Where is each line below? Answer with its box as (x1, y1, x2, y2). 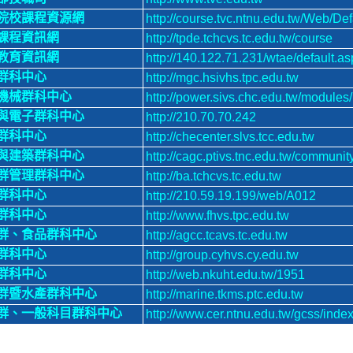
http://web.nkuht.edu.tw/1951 (146, 268, 305, 281)
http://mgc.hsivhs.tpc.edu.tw (146, 71, 299, 84)
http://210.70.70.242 (146, 110, 256, 124)
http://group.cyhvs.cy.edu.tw (146, 248, 299, 262)
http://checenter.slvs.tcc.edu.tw (146, 130, 314, 143)
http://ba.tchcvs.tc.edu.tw (146, 169, 281, 183)
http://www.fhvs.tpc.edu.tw (146, 209, 289, 222)
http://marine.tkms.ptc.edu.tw (146, 288, 303, 301)
